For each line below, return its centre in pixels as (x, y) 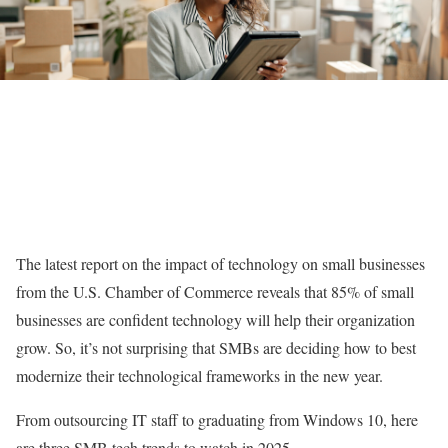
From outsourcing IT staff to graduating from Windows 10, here (217, 419)
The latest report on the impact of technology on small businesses (220, 263)
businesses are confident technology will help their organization (215, 319)
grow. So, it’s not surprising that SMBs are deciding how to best (216, 347)
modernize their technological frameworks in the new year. (199, 375)
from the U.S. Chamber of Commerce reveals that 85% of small (215, 291)
